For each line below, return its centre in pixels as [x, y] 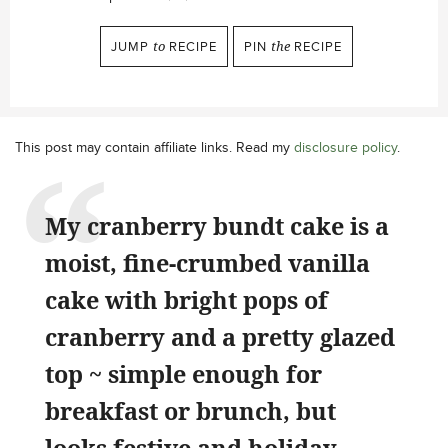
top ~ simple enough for [183, 374]
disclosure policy [345, 147]
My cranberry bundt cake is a [217, 226]
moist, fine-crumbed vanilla [207, 263]
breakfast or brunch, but [190, 411]
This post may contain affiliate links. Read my [154, 147]
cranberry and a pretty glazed [220, 337]
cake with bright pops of [186, 300]
